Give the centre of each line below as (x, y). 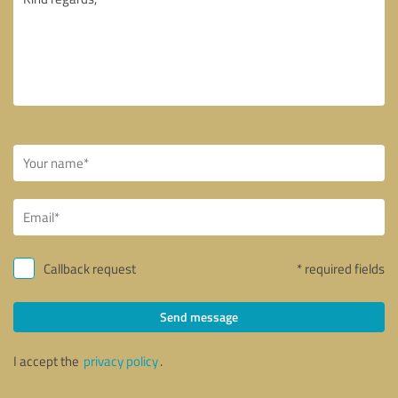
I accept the (48, 361)
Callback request (90, 268)
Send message (199, 316)
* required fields (341, 268)
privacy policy (121, 361)
